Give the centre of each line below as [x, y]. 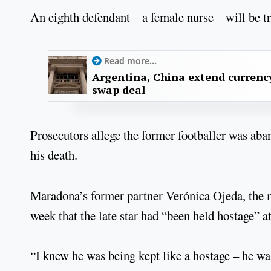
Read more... [130, 61]
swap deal [119, 90]
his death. [54, 155]
